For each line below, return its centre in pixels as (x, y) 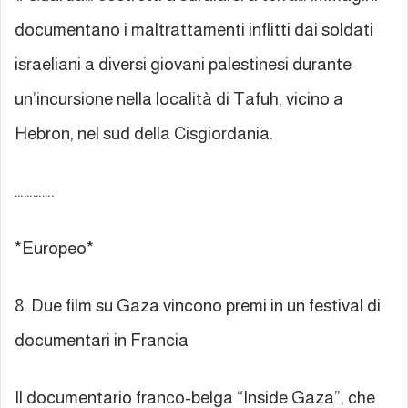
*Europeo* (54, 248)
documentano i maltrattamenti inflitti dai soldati (194, 29)
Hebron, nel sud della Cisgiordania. (144, 133)
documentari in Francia (102, 340)
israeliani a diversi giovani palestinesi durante (183, 64)
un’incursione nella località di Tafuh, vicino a (179, 98)
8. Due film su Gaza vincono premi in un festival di (198, 305)
